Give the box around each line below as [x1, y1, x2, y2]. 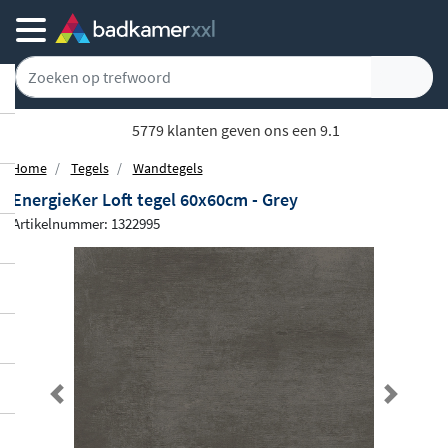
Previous [56, 395, 116, 416]
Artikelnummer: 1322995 [12, 214, 160, 233]
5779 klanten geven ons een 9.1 [128, 120, 340, 140]
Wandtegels [132, 159, 203, 177]
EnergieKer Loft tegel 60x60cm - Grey [12, 188, 298, 211]
